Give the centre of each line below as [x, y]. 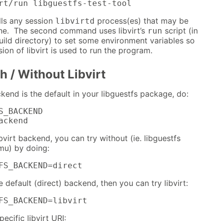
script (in [180, 31]
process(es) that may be [142, 21]
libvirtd [75, 21]
